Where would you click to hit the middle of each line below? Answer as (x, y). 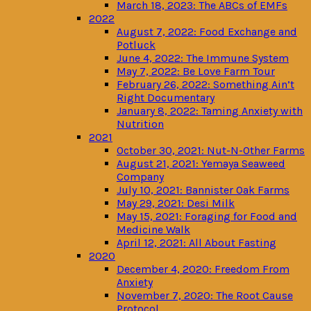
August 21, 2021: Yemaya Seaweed (201, 163)
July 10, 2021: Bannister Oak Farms (203, 190)
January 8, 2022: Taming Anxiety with (210, 111)
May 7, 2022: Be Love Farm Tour (196, 71)
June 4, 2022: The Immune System (203, 58)
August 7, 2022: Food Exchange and (207, 32)
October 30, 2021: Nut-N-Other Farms (211, 150)
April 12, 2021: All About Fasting (196, 243)
